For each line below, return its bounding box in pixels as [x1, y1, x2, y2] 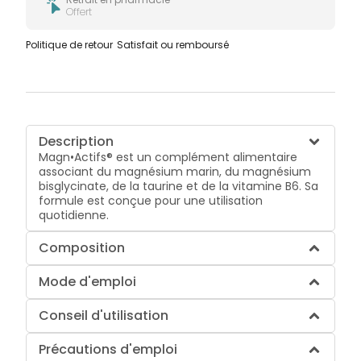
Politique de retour [26, 37, 114, 52]
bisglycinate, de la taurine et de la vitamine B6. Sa [39, 177, 319, 194]
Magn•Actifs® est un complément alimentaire [39, 148, 298, 165]
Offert [66, 4, 93, 19]
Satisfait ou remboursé [117, 37, 230, 52]
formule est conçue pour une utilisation [39, 192, 263, 209]
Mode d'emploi [39, 272, 137, 291]
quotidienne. [39, 206, 110, 223]
